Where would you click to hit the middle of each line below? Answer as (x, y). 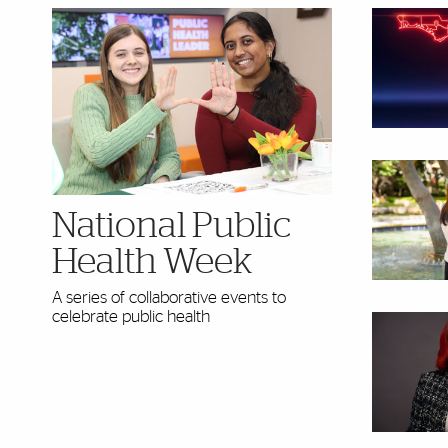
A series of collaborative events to (169, 297)
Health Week (152, 261)
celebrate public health (131, 316)
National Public (171, 225)
